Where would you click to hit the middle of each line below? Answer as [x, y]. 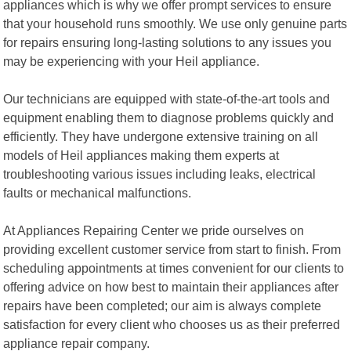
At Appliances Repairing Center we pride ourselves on [154, 230]
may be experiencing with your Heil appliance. [132, 61]
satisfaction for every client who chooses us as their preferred [172, 324]
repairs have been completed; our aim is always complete [163, 305]
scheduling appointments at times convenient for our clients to [174, 268]
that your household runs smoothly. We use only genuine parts [175, 23]
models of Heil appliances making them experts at [141, 155]
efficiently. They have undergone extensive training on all [161, 136]
